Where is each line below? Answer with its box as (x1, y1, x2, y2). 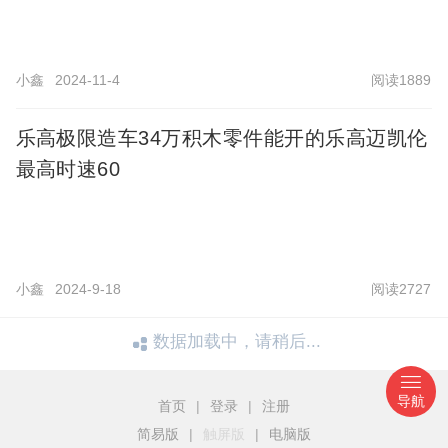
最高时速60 (15, 158, 121, 181)
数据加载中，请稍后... (153, 332, 322, 352)
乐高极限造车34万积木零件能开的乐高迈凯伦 (15, 127, 428, 150)
